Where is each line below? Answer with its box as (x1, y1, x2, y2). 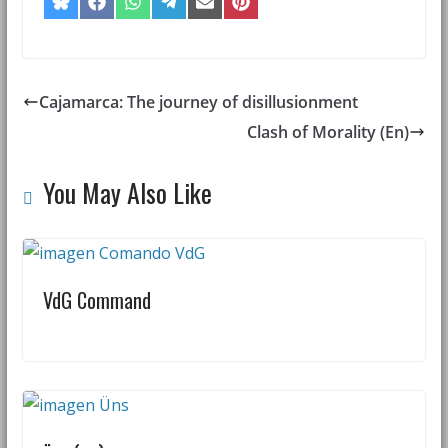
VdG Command (42, 285, 151, 316)
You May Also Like (42, 173, 212, 213)
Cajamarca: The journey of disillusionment (38, 91, 358, 114)
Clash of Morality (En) (247, 121, 410, 144)
